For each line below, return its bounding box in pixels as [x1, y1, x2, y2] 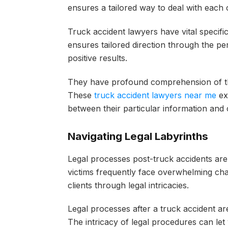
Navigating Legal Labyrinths [67, 130, 208, 143]
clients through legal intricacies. [67, 180, 189, 190]
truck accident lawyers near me [94, 90, 216, 100]
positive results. [67, 52, 130, 63]
